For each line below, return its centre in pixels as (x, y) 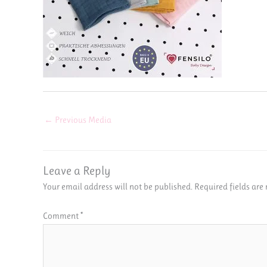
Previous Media (82, 119)
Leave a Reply (77, 170)
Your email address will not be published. (118, 186)
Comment (62, 216)
